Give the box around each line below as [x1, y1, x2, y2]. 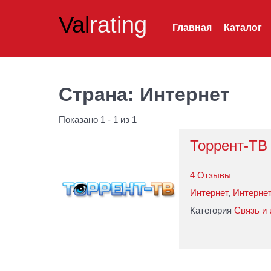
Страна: [59, 83, 140, 105]
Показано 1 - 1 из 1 [59, 115, 137, 125]
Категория [190, 205, 232, 215]
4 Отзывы [190, 170, 231, 180]
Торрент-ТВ [190, 137, 267, 154]
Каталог [224, 22, 262, 33]
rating [90, 11, 147, 38]
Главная [172, 22, 212, 33]
